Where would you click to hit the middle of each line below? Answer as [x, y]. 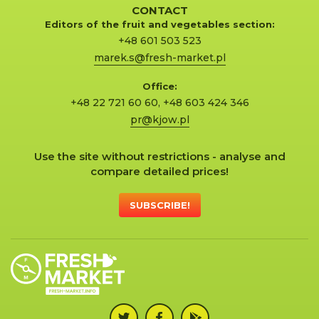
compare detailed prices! [159, 172]
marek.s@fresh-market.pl [159, 58]
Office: [159, 87]
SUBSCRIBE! [159, 205]
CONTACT [159, 11]
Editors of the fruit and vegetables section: [159, 25]
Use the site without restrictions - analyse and [159, 157]
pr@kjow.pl [159, 120]
